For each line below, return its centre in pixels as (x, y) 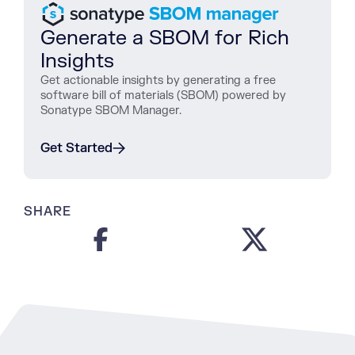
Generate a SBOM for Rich (165, 38)
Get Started (76, 149)
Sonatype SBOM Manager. (111, 111)
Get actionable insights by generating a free (158, 81)
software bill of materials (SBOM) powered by (163, 96)
